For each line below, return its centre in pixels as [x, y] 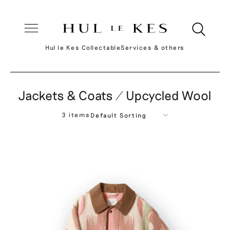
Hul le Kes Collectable [83, 47]
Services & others [153, 47]
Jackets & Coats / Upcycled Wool [115, 95]
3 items [76, 114]
